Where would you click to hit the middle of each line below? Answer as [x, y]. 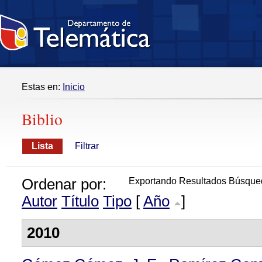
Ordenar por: [64, 184]
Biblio [42, 119]
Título [80, 201]
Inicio [74, 87]
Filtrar [87, 146]
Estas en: [42, 87]
